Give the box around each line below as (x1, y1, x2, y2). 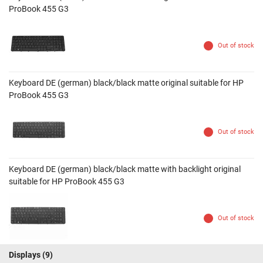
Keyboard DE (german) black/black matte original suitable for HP (9, 78, 244, 88)
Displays (9, 250, 41, 260)
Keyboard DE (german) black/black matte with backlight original (9, 164, 241, 174)
